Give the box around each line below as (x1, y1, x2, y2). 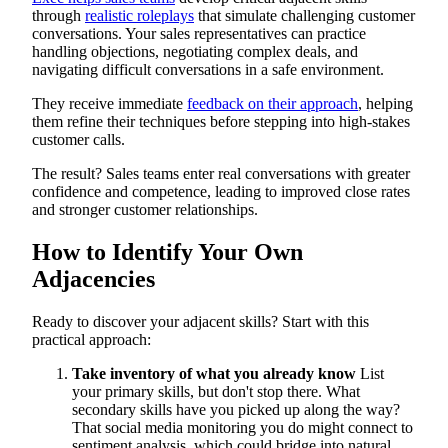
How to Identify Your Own (32, 239, 303, 266)
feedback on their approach (187, 95, 358, 113)
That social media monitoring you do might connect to (72, 419, 413, 437)
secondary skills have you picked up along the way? (72, 401, 400, 419)
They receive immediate (32, 95, 187, 113)
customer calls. (32, 131, 129, 149)
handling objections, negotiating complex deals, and (32, 43, 358, 61)
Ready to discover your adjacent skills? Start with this (32, 313, 369, 331)
